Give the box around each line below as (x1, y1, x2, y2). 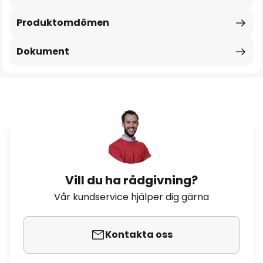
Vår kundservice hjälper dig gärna (54, 190, 209, 204)
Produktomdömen (16, 16, 109, 29)
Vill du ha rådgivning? (65, 172, 198, 188)
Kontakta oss (104, 228, 173, 241)
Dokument (16, 45, 69, 58)
